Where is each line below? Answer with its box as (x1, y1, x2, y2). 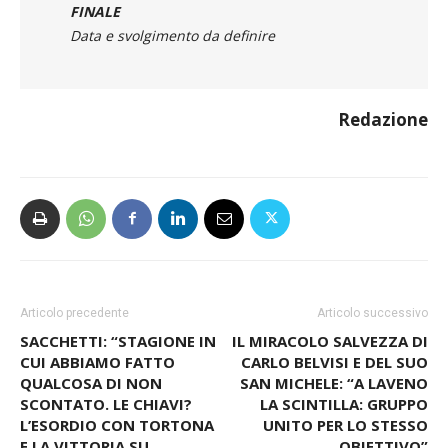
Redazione (338, 107, 428, 131)
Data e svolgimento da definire (70, 25, 275, 45)
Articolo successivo (317, 305, 428, 320)
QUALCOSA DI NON (20, 372, 162, 393)
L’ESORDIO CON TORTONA (20, 414, 214, 435)
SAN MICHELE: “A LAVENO (240, 372, 428, 393)
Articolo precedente (20, 305, 129, 320)
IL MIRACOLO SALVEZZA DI (232, 330, 428, 351)
